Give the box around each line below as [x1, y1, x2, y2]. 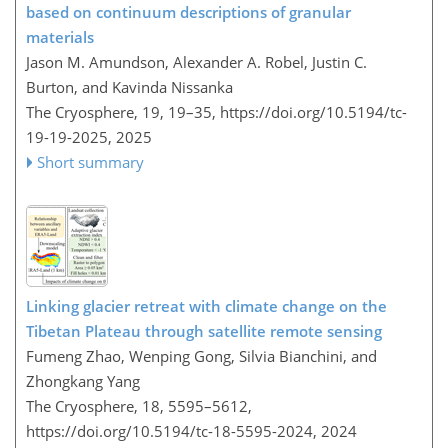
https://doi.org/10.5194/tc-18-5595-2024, [26, 421, 317, 442]
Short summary [37, 151, 145, 172]
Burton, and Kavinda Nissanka [26, 76, 233, 97]
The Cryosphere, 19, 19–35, [26, 101, 220, 122]
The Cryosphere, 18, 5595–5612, [26, 396, 252, 417]
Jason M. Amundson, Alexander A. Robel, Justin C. [26, 51, 367, 72]
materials [26, 26, 94, 47]
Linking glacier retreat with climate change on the [26, 296, 387, 317]
